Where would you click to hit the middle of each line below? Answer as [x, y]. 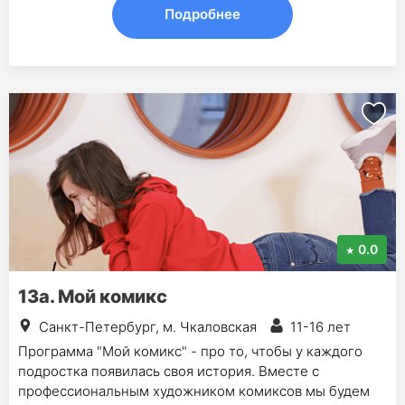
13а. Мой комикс [93, 296]
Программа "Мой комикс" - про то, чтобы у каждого [190, 351]
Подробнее [202, 14]
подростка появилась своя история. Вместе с [169, 371]
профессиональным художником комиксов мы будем [194, 391]
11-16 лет [320, 326]
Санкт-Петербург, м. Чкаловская [148, 326]
